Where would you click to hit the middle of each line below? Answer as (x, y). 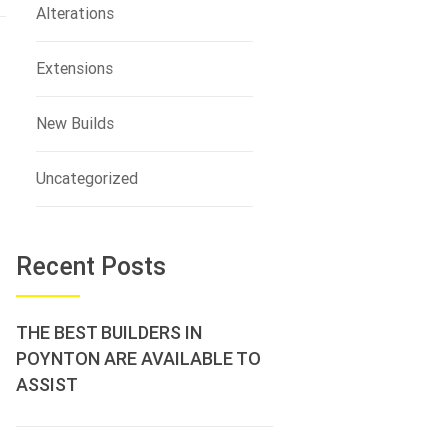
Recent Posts (90, 266)
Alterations (74, 13)
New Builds (74, 123)
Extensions (74, 68)
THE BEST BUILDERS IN (108, 332)
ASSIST (46, 384)
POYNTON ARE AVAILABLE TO (138, 358)
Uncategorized (86, 178)
